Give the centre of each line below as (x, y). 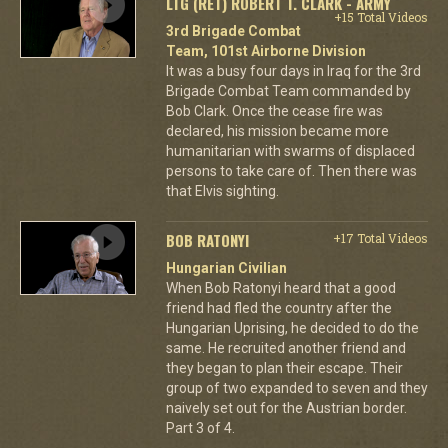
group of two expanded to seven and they (296, 387)
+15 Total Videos (380, 16)
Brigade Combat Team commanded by (288, 90)
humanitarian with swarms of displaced (290, 150)
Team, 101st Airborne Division (265, 50)
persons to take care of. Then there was (291, 170)
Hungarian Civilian (226, 267)
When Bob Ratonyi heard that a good (280, 287)
